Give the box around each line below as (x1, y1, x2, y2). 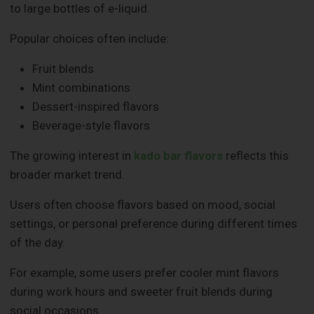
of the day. (10, 235, 66, 250)
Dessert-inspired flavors (32, 100, 160, 114)
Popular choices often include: (10, 32, 170, 46)
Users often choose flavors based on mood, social (10, 198, 276, 212)
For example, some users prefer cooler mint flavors (10, 266, 280, 280)
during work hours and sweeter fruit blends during (10, 285, 273, 299)
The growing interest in (10, 149, 135, 163)
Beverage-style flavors (32, 118, 151, 133)
